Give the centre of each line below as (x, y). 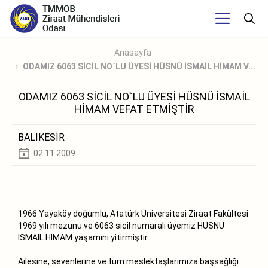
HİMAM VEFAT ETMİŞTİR (134, 109)
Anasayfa (133, 53)
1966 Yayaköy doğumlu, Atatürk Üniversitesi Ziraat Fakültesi (133, 213)
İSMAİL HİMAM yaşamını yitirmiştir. (83, 237)
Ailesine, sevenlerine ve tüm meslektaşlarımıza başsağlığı (128, 261)
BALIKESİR (41, 137)
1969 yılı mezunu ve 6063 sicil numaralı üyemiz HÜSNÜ (121, 225)
